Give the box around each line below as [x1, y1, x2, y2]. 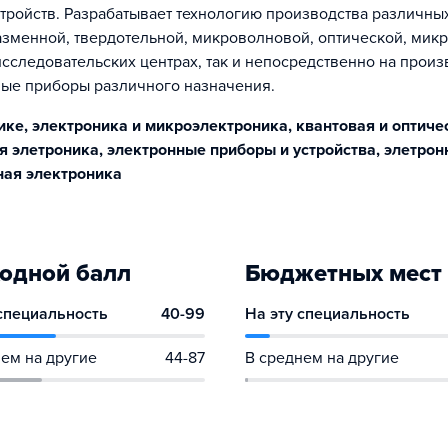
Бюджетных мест [245, 259, 443, 288]
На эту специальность [245, 304, 411, 324]
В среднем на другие [245, 348, 400, 368]
